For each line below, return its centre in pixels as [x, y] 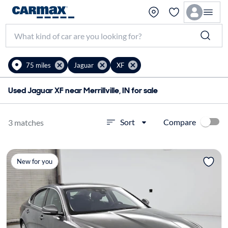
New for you [34, 161]
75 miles [38, 65]
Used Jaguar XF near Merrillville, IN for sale [83, 90]
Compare [180, 122]
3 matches [26, 122]
